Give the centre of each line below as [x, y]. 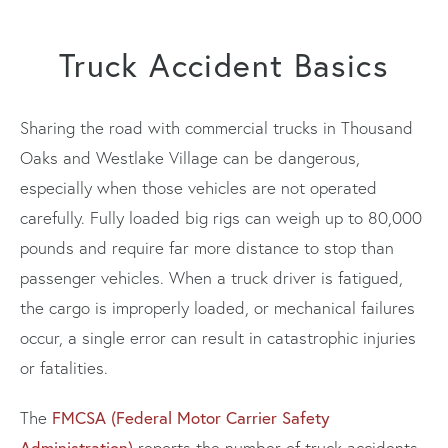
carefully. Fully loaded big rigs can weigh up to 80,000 [221, 217]
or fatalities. [64, 367]
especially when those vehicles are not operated [198, 187]
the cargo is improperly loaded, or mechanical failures [217, 307]
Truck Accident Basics [224, 64]
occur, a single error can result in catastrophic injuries [218, 337]
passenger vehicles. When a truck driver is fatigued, [211, 277]
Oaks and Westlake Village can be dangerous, [190, 157]
